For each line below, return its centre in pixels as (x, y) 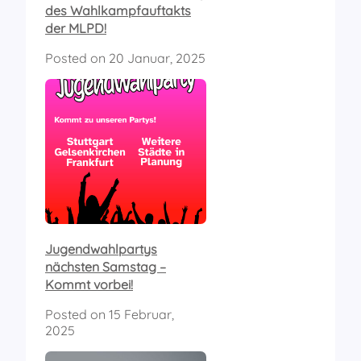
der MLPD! (76, 29)
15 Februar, (141, 315)
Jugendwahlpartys (101, 249)
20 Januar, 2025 (157, 58)
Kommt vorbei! (89, 285)
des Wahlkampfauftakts (118, 11)
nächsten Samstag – (106, 267)
